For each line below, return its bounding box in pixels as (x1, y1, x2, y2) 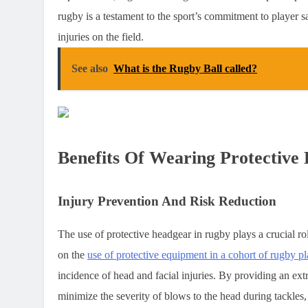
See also (71, 63, 108, 75)
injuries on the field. (58, 31, 144, 43)
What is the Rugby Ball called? (113, 63, 257, 75)
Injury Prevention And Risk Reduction (58, 194, 276, 209)
